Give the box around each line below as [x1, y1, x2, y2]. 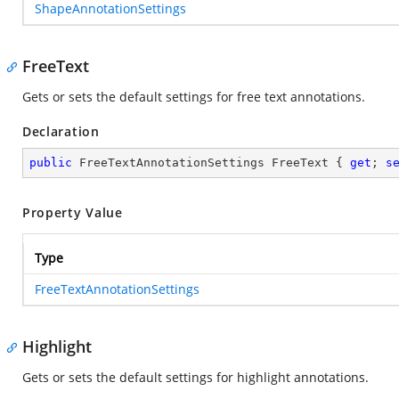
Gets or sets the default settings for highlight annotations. [22, 369, 369, 386]
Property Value [22, 204, 123, 221]
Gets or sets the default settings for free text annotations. [22, 88, 365, 105]
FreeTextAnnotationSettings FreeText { [72, 156, 350, 169]
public [29, 156, 72, 169]
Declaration [22, 123, 100, 140]
